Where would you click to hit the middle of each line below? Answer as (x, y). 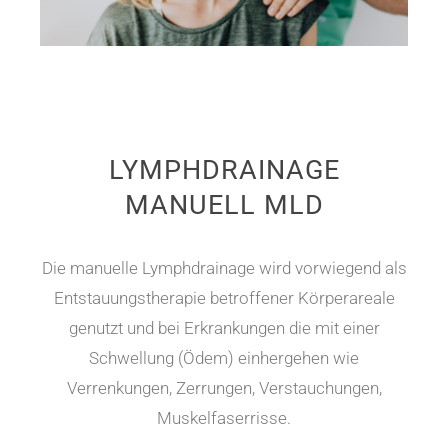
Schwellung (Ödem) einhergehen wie (224, 358)
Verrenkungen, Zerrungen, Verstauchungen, (224, 388)
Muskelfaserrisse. (224, 418)
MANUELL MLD (224, 205)
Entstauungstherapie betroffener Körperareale (224, 298)
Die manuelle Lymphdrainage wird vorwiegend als (224, 268)
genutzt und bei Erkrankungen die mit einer (224, 328)
